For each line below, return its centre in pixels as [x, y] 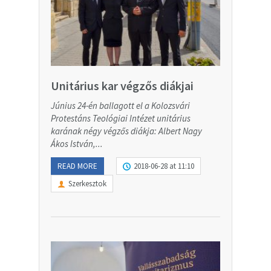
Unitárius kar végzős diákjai [122, 85]
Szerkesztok [87, 183]
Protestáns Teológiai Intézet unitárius [121, 118]
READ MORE [77, 166]
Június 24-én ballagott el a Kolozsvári [120, 105]
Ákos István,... [77, 143]
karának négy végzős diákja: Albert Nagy [126, 131]
